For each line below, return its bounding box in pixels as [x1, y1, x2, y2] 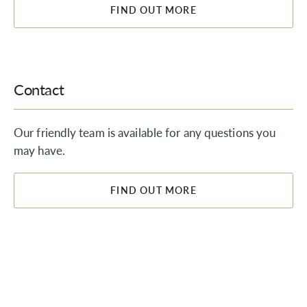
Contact [14, 77, 64, 100]
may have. [14, 141, 65, 158]
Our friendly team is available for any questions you [14, 123, 276, 140]
